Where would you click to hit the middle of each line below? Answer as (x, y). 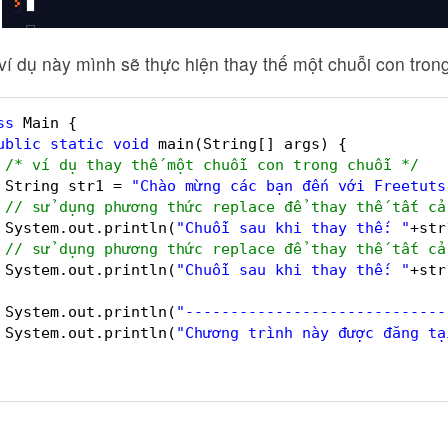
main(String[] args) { (252, 143)
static (77, 143)
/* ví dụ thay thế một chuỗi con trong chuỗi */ (212, 164)
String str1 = (68, 185)
